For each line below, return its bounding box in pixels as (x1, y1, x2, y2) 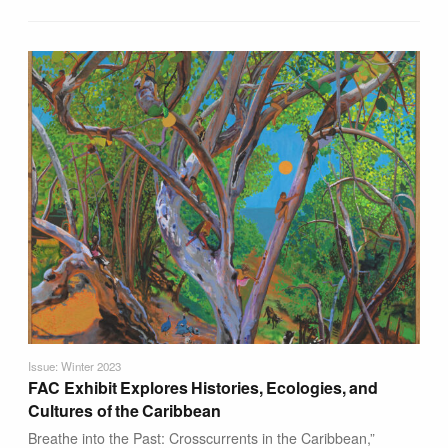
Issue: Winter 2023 (28, 357, 122, 374)
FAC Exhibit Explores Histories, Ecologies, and (28, 375, 378, 399)
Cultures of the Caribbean (28, 398, 221, 422)
